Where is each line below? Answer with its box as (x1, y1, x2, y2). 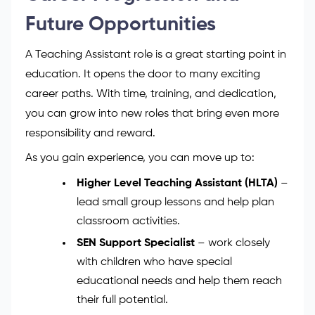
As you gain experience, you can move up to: (25, 259, 255, 271)
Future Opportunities (25, 122, 216, 142)
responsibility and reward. (25, 235, 155, 247)
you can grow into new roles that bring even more (25, 215, 279, 227)
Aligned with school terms (76, 20, 207, 32)
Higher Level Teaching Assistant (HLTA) (76, 285, 278, 297)
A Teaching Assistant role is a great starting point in (25, 156, 286, 168)
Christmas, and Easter (76, 60, 188, 72)
